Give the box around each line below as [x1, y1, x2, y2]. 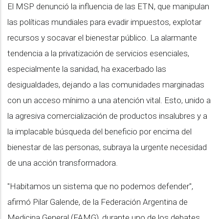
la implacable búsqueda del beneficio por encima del [7, 126, 192, 136]
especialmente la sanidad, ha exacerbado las [7, 64, 166, 74]
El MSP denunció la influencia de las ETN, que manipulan [7, 1, 209, 11]
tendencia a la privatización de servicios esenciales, [7, 48, 189, 58]
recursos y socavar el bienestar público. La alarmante [7, 32, 197, 43]
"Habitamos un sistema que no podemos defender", [7, 181, 193, 191]
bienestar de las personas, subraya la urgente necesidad [7, 142, 207, 152]
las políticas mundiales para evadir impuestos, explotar [7, 17, 201, 27]
